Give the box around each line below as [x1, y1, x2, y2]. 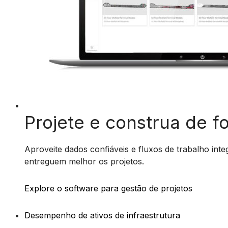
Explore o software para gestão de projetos [24, 183, 192, 193]
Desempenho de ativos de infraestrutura [24, 210, 180, 220]
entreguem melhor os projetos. [24, 156, 144, 166]
